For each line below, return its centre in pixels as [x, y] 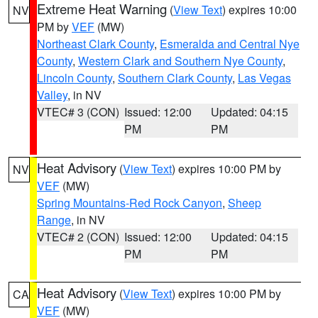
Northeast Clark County [95, 44]
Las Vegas [264, 78]
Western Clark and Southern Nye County [180, 61]
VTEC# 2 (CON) [78, 237]
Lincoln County [75, 78]
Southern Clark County [175, 78]
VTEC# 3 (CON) [78, 112]
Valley [52, 95]
